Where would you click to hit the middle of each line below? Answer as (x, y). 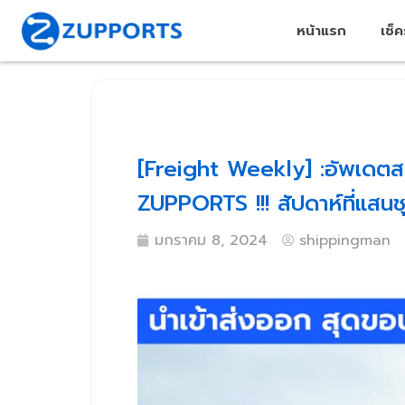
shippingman (345, 240)
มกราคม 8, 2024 (211, 240)
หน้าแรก (322, 31)
